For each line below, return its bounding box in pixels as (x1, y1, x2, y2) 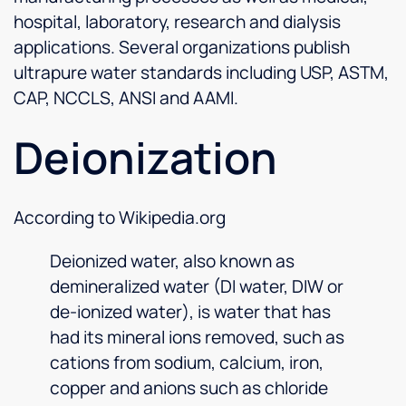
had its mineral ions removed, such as (50, 324, 344, 349)
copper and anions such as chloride (50, 375, 328, 400)
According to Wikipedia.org (14, 206, 226, 230)
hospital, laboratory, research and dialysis (14, 10, 341, 34)
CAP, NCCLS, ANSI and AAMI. (14, 86, 238, 111)
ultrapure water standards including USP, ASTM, (14, 61, 389, 85)
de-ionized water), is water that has (50, 299, 331, 324)
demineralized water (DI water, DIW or (50, 274, 343, 298)
